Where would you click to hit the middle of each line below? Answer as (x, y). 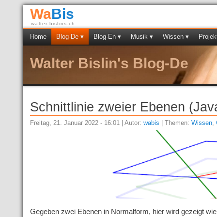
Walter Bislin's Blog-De (109, 63)
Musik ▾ (142, 37)
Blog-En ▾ (107, 37)
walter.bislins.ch (53, 23)
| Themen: (176, 123)
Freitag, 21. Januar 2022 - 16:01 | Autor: (87, 123)
